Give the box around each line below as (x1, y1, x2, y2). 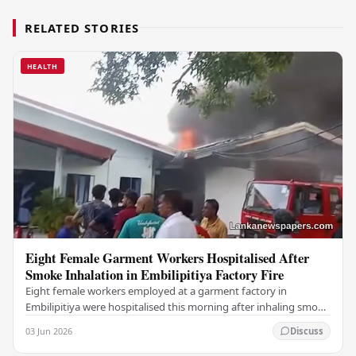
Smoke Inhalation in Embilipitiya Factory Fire (25, 264, 284, 284)
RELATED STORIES (25, 19, 139, 36)
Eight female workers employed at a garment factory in (25, 283, 288, 298)
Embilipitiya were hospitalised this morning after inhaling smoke (25, 299, 330, 314)
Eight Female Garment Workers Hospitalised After (25, 247, 310, 268)
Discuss (289, 325, 323, 338)
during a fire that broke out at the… (25, 315, 194, 330)
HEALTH (26, 60, 58, 72)
